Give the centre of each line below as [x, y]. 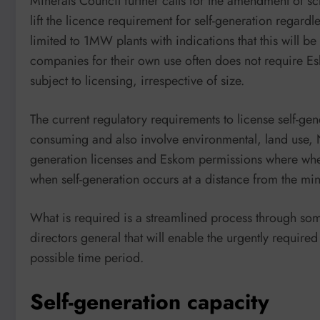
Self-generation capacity [150, 302]
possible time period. [87, 257]
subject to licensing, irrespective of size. [137, 81]
